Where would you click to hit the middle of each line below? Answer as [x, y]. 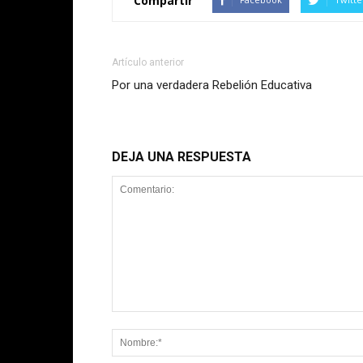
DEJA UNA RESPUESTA [181, 157]
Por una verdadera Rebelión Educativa [212, 85]
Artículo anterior [148, 62]
